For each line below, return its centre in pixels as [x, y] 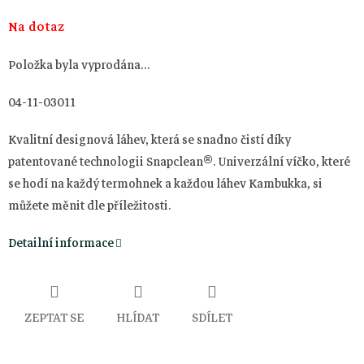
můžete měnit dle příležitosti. [90, 205]
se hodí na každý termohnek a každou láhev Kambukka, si [165, 183]
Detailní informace [61, 243]
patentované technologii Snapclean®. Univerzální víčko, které [179, 161]
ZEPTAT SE [54, 317]
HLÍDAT [138, 317]
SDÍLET [212, 317]
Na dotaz [36, 26]
